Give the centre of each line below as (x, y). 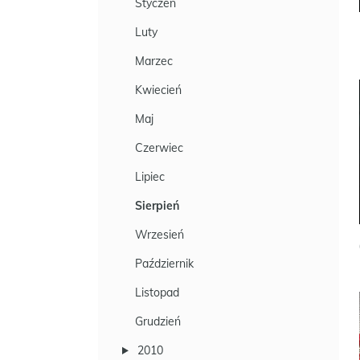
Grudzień (158, 321)
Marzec (154, 61)
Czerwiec (159, 148)
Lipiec (150, 177)
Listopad (157, 292)
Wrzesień (160, 235)
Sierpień (157, 206)
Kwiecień (158, 90)
